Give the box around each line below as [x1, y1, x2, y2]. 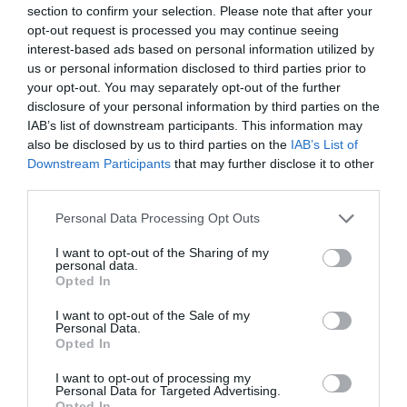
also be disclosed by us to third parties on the [27, 136, 291, 152]
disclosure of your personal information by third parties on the [27, 98, 380, 114]
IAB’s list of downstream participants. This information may [27, 117, 362, 133]
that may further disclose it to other [171, 155, 374, 171]
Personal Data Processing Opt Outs [55, 211, 260, 225]
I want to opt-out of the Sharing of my [55, 244, 269, 260]
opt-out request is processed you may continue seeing [27, 22, 339, 37]
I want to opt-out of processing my [55, 370, 251, 385]
